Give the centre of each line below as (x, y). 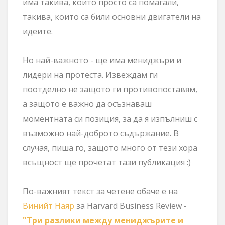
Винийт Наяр (48, 206)
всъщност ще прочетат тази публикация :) (107, 162)
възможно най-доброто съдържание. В (101, 133)
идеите (37, 31)
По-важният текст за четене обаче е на (100, 191)
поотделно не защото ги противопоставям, (110, 89)
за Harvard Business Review (129, 206)
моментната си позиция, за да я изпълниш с (110, 118)
